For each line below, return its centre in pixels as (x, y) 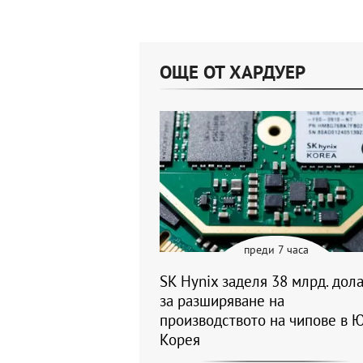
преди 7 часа (276, 250)
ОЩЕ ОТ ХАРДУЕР (233, 72)
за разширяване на (222, 301)
